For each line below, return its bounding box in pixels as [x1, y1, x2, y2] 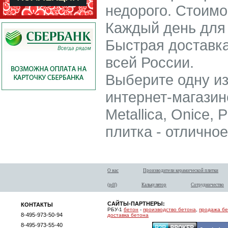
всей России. [105, 54, 194, 71]
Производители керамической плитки [143, 168, 218, 173]
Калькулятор [141, 182, 166, 187]
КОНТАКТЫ [21, 202, 53, 208]
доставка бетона [107, 212, 149, 218]
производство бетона [143, 207, 196, 212]
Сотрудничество [191, 182, 224, 187]
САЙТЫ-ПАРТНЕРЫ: [107, 201, 165, 207]
